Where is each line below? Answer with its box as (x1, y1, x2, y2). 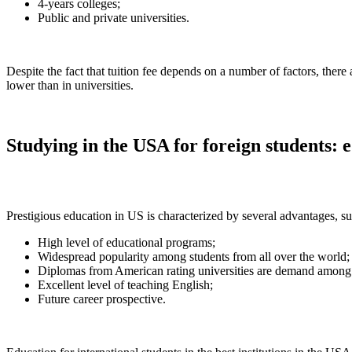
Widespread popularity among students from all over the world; (38, 249, 350, 263)
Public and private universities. (38, 10, 189, 24)
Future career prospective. (38, 291, 166, 306)
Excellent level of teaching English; (38, 277, 213, 291)
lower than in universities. (6, 78, 134, 92)
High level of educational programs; (38, 235, 215, 249)
